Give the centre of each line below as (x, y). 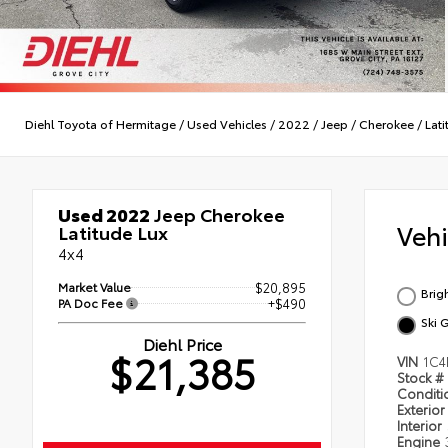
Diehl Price (182, 343)
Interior (421, 424)
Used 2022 (104, 213)
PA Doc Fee (92, 302)
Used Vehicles (227, 124)
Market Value (94, 286)
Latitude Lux (113, 231)
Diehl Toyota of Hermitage (100, 124)
